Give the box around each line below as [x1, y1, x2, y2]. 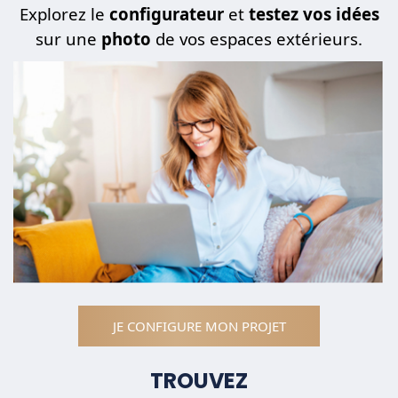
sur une [36, 27, 101, 50]
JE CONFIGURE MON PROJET [112, 316, 286, 335]
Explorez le [19, 2, 109, 25]
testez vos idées [248, 2, 379, 25]
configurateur [108, 2, 224, 25]
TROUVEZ [150, 366, 248, 396]
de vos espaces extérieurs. [151, 27, 362, 50]
